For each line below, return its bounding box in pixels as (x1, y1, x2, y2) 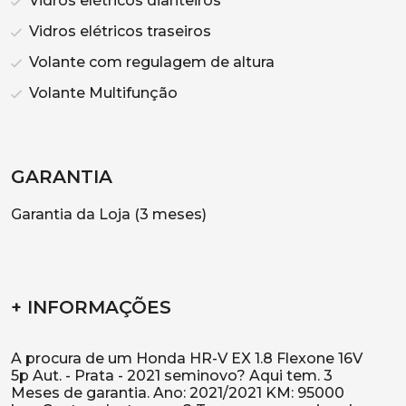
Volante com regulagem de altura (25, 53, 275, 71)
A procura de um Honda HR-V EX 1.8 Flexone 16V (11, 350, 362, 367)
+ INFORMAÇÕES (11, 296, 171, 318)
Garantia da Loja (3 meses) (11, 206, 207, 223)
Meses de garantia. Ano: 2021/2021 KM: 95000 (11, 384, 344, 401)
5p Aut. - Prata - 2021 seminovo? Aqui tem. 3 (11, 367, 333, 384)
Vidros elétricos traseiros (25, 23, 211, 40)
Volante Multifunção (25, 84, 178, 101)
